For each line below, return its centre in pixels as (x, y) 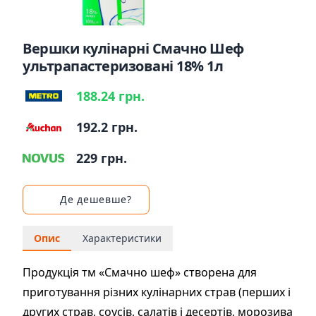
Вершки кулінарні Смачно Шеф (133, 48)
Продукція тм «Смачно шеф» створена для (140, 272)
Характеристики (122, 238)
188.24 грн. (110, 96)
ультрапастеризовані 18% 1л (123, 66)
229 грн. (102, 158)
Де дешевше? (96, 199)
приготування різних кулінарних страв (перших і (157, 292)
